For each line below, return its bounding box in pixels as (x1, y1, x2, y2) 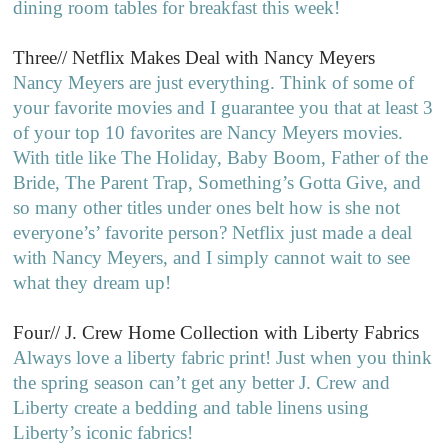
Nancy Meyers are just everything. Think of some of (13, 72, 415, 94)
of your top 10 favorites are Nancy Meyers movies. (13, 122, 404, 144)
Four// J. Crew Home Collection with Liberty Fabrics (13, 322, 420, 344)
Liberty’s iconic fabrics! (13, 422, 199, 444)
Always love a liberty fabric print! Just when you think (13, 347, 433, 369)
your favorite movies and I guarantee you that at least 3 (13, 97, 434, 119)
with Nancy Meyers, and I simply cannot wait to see (13, 247, 411, 269)
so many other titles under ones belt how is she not (13, 197, 401, 219)
